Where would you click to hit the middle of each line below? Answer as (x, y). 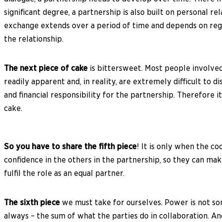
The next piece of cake (46, 68)
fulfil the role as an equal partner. (64, 173)
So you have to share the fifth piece (70, 146)
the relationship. (34, 39)
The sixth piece (32, 202)
